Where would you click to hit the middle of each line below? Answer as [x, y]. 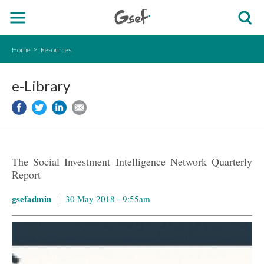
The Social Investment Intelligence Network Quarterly [132, 161]
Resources [56, 50]
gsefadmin [32, 199]
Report [26, 174]
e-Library [41, 86]
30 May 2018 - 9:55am [108, 199]
